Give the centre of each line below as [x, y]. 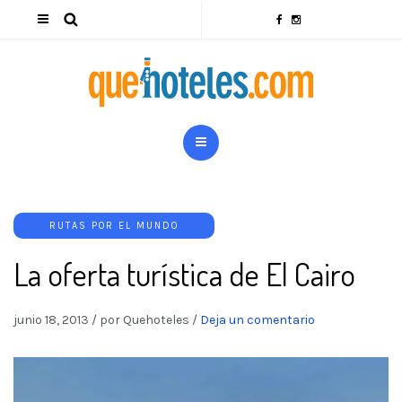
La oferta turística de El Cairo [184, 274]
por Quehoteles [144, 320]
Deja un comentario [258, 320]
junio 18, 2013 [51, 320]
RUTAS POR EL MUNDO [114, 226]
